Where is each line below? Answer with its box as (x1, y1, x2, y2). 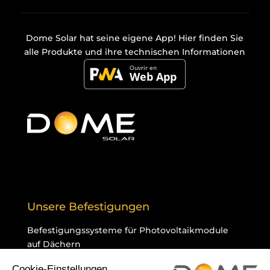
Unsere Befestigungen (27, 199, 149, 213)
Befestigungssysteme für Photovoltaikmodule (27, 224, 228, 236)
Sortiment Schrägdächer (27, 256, 135, 268)
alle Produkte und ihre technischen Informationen (24, 46, 246, 58)
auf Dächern (27, 238, 81, 250)
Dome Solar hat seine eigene (26, 33, 156, 44)
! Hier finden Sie (174, 33, 244, 44)
